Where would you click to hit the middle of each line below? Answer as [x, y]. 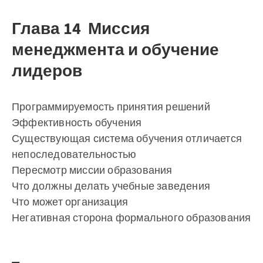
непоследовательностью [74, 154]
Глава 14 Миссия [81, 28]
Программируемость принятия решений [111, 107]
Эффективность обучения [77, 122]
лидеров [47, 70]
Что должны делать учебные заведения [111, 186]
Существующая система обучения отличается [127, 138]
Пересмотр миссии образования [92, 170]
